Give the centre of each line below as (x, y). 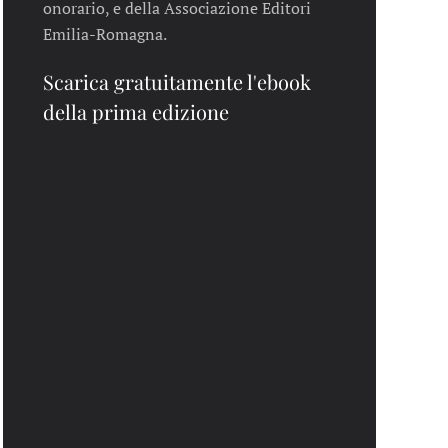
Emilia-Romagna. (104, 33)
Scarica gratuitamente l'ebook (176, 81)
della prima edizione (135, 111)
